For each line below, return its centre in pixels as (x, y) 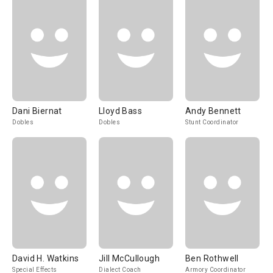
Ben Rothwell (212, 258)
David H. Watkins (46, 258)
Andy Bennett (213, 111)
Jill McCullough (129, 258)
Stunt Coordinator (212, 122)
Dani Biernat (37, 111)
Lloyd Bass (120, 111)
